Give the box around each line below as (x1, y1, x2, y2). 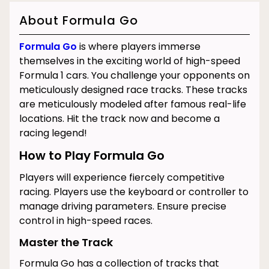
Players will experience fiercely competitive (19, 171, 225, 184)
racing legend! (19, 126, 87, 140)
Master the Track (19, 235, 113, 250)
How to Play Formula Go (19, 147, 165, 164)
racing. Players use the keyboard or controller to (19, 185, 249, 199)
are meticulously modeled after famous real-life (19, 97, 246, 111)
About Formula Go (19, 12, 138, 29)
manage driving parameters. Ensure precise (19, 199, 226, 213)
